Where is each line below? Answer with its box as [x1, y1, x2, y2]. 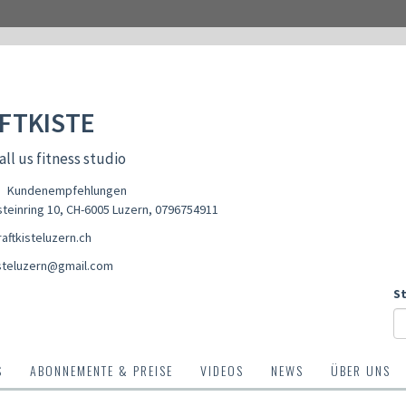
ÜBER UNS [331, 361, 391, 380]
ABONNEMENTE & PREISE [30, 361, 173, 380]
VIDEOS [200, 361, 244, 380]
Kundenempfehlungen [6, 182, 127, 198]
